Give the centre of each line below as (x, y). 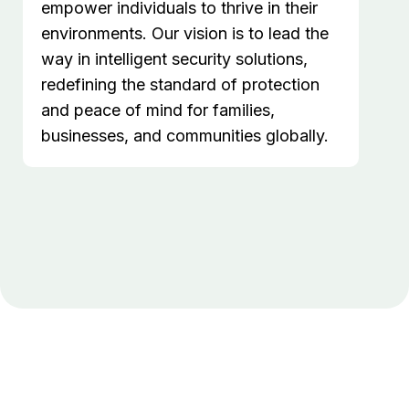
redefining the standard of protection (180, 85)
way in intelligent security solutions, (174, 59)
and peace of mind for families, (158, 110)
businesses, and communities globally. (185, 136)
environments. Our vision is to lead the (185, 34)
